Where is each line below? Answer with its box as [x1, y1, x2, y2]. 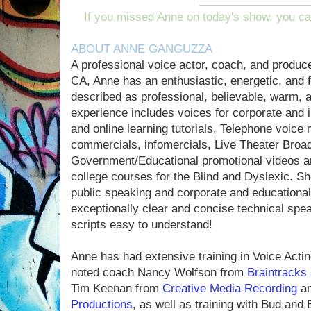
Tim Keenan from [71, 282, 162, 295]
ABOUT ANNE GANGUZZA [71, 42, 212, 56]
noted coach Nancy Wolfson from [71, 266, 247, 279]
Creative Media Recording [162, 282, 297, 295]
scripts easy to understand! [71, 218, 212, 231]
